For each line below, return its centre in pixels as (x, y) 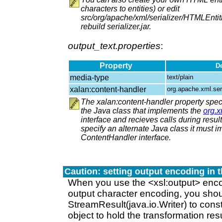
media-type (90, 78)
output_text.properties (114, 46)
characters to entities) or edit (130, 9)
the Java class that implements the (142, 111)
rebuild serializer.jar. (116, 27)
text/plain (181, 77)
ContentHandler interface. (126, 138)
